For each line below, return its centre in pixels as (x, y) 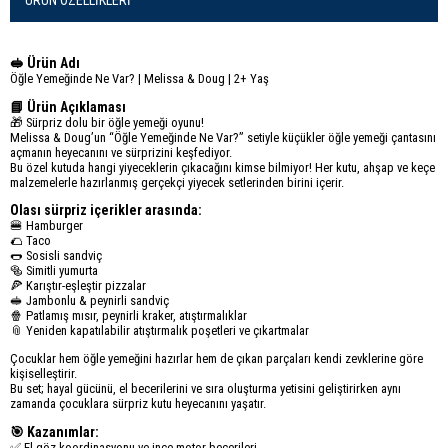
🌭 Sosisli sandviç (56, 256)
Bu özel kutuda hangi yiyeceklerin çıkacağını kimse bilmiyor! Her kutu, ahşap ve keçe (222, 167)
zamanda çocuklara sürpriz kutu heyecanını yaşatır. (138, 404)
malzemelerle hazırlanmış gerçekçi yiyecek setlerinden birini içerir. (177, 182)
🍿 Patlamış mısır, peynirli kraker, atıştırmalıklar (128, 316)
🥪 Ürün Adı (45, 62)
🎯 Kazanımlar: (54, 431)
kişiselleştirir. (45, 374)
